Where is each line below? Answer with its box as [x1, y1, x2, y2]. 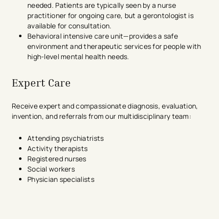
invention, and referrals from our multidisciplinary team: [12, 111, 193, 121]
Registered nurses [27, 153, 88, 163]
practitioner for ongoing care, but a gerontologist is [27, 11, 194, 21]
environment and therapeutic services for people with [27, 42, 201, 51]
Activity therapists [27, 143, 89, 153]
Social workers [27, 164, 77, 174]
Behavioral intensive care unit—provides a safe [27, 31, 178, 41]
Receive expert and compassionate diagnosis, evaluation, [12, 101, 198, 110]
